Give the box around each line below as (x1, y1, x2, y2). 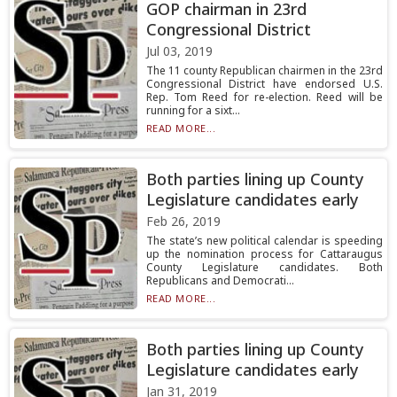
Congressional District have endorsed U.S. (145, 76, 383, 91)
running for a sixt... (145, 103, 240, 118)
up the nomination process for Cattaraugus (145, 246, 383, 261)
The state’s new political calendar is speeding (145, 233, 383, 248)
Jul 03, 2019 (145, 43, 213, 59)
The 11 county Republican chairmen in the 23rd (145, 63, 383, 78)
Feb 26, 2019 (145, 213, 221, 230)
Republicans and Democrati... (145, 273, 294, 288)
